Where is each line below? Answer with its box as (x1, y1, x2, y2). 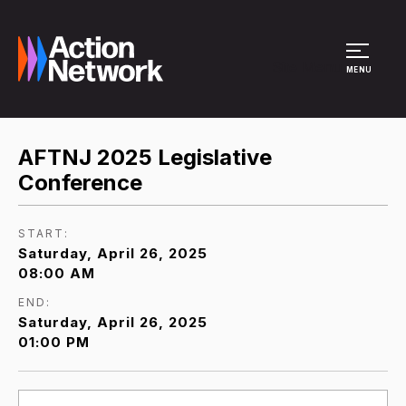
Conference (18, 169, 142, 196)
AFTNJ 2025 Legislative (18, 144, 272, 170)
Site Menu (272, 58, 342, 76)
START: (18, 226, 69, 240)
